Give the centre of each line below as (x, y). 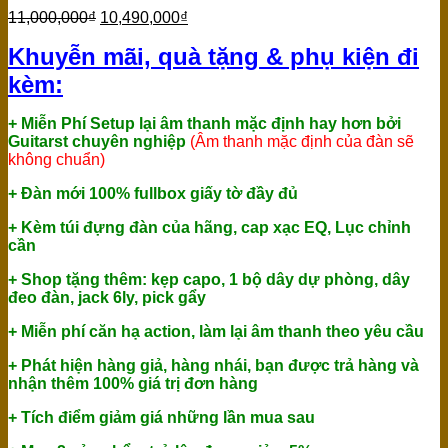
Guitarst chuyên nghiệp (99, 142)
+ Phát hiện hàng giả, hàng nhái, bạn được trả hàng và (213, 366)
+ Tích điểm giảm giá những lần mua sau (161, 418)
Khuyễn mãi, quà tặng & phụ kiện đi (213, 57)
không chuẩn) (56, 160)
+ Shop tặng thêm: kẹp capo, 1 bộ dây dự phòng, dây (209, 280)
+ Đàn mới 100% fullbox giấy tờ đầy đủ (153, 194)
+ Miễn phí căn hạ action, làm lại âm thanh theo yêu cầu (216, 332)
